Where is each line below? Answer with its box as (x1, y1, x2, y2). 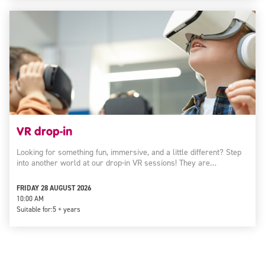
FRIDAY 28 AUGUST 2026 (17, 183, 91, 193)
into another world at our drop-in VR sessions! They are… (17, 157, 216, 169)
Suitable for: (17, 205, 53, 214)
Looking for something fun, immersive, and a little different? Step (17, 147, 241, 158)
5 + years (53, 205, 80, 214)
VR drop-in (17, 123, 72, 139)
